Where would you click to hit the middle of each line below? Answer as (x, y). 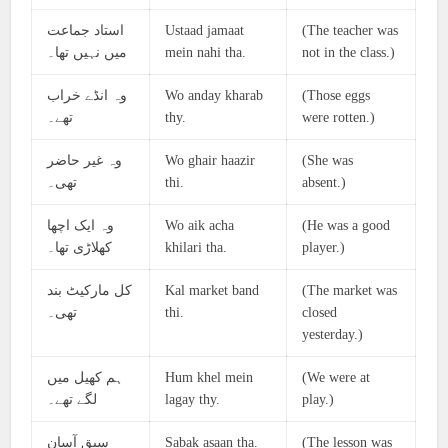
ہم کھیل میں (85, 377)
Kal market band (212, 290)
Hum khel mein (209, 377)
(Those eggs (336, 95)
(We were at (336, 377)
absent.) (324, 182)
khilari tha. (196, 247)
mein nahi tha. (206, 52)
